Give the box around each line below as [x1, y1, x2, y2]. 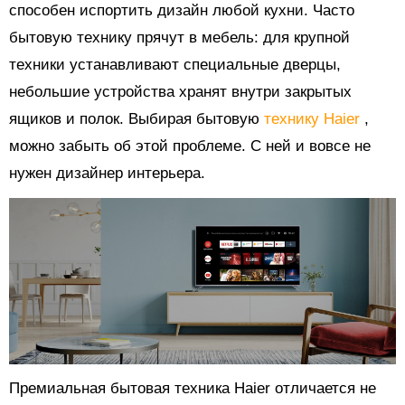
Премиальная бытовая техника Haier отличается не [9, 379, 376, 397]
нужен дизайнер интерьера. [9, 165, 205, 183]
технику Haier [264, 110, 364, 128]
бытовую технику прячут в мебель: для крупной [9, 29, 350, 47]
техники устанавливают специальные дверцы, [9, 56, 341, 74]
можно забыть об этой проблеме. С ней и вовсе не [9, 137, 371, 155]
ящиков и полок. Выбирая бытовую [9, 110, 264, 128]
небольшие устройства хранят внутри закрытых [9, 83, 352, 101]
